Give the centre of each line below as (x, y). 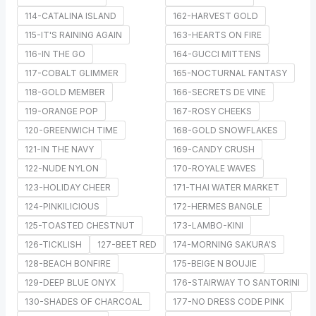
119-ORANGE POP (61, 111)
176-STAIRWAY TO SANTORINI (236, 282)
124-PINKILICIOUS (62, 206)
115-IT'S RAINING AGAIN (73, 35)
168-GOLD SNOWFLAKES (225, 130)
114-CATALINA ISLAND (70, 16)
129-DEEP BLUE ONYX (70, 282)
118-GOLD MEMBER (65, 92)
